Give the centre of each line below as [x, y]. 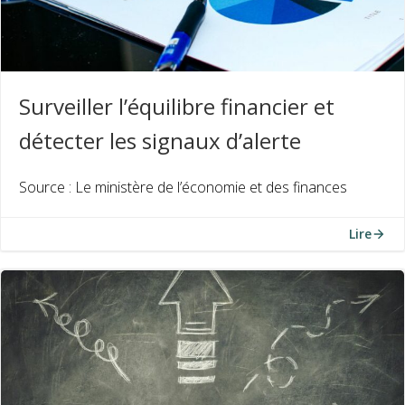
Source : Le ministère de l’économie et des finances [183, 187]
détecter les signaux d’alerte [160, 141]
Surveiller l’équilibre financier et [177, 106]
